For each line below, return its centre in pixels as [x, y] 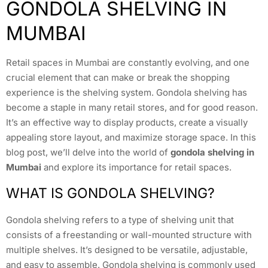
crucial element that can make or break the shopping [118, 78]
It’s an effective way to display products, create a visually [127, 123]
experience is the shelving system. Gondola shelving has [127, 93]
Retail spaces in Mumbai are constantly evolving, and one [128, 63]
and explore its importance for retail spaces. [136, 167]
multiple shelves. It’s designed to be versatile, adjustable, [127, 249]
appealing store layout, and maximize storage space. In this [131, 138]
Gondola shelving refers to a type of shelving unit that [120, 220]
